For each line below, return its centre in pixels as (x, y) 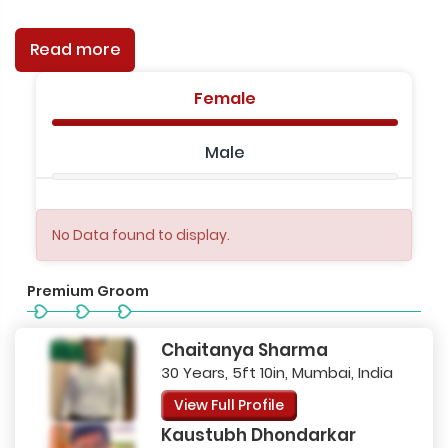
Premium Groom (88, 290)
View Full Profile (228, 404)
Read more (75, 49)
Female (225, 98)
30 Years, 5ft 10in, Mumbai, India (276, 372)
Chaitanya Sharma (244, 349)
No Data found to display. (140, 234)
